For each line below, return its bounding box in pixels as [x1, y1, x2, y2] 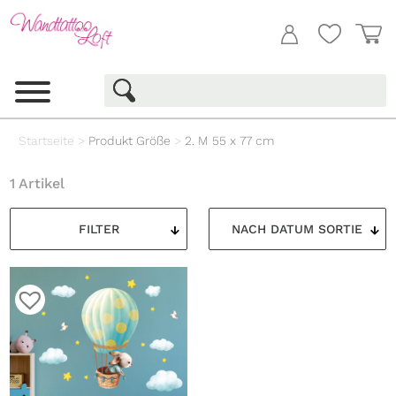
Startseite [19, 133, 75, 148]
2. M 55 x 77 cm [185, 133, 275, 148]
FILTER [78, 221, 119, 236]
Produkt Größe [88, 133, 171, 148]
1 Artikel [10, 175, 65, 193]
